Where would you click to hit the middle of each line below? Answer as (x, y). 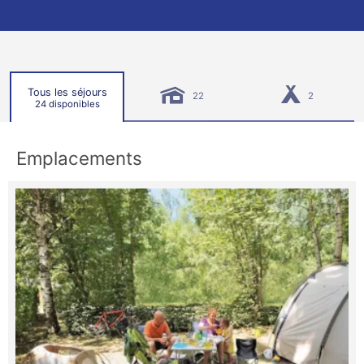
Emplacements (79, 158)
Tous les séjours (67, 92)
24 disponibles (67, 104)
